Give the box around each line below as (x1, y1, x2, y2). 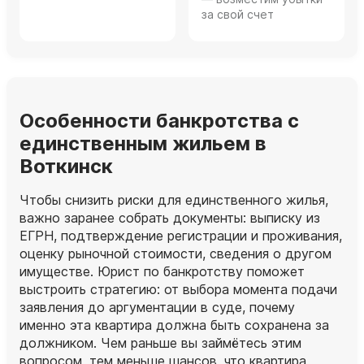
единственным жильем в (19, 132, 266, 156)
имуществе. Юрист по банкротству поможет (19, 263, 305, 280)
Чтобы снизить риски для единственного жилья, (19, 192, 328, 209)
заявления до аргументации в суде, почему (19, 299, 295, 316)
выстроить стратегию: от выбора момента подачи (19, 281, 337, 298)
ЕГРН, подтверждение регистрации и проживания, (19, 227, 342, 245)
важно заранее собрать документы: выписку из (19, 210, 320, 227)
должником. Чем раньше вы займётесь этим (19, 335, 301, 352)
